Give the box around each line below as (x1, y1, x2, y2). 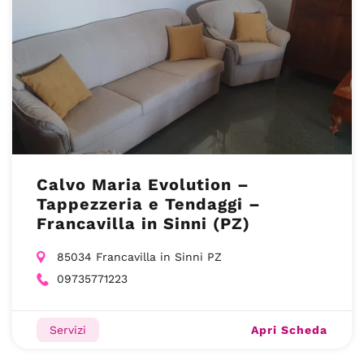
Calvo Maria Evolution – (37, 175, 249, 194)
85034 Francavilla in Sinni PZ (57, 250, 222, 263)
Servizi (50, 323, 86, 336)
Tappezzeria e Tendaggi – (37, 194, 261, 214)
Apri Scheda (251, 323, 327, 336)
